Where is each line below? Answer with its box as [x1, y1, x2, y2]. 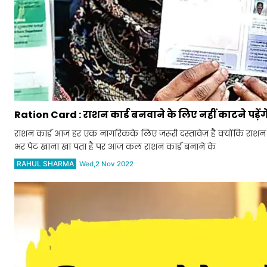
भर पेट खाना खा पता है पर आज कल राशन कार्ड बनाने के [14, 141, 216, 153]
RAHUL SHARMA [17, 159, 74, 169]
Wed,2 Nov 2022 [79, 160, 133, 169]
